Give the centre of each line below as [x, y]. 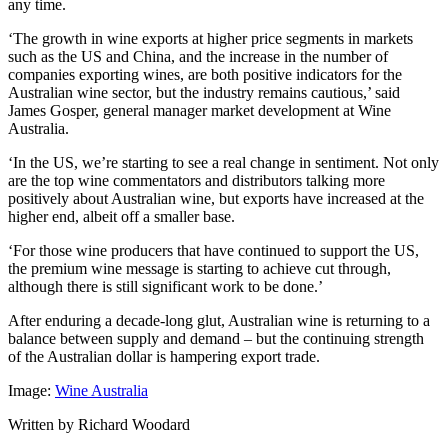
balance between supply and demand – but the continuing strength [216, 339]
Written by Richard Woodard [99, 425]
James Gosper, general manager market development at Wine [199, 111]
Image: [31, 391]
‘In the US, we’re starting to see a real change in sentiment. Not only [223, 163]
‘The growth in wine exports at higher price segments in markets [210, 39]
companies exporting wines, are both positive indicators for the [205, 75]
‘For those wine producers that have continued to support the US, [213, 251]
